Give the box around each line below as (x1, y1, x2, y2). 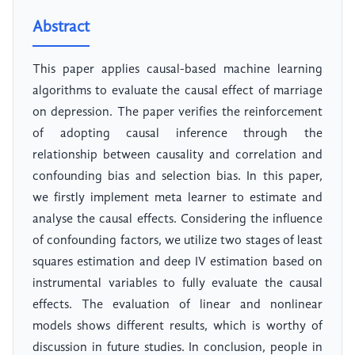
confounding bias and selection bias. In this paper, (32, 170, 323, 184)
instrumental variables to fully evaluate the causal (32, 277, 323, 291)
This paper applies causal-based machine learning (32, 63, 323, 77)
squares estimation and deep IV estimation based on (32, 256, 323, 269)
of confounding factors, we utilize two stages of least (32, 235, 323, 248)
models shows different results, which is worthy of (32, 320, 323, 334)
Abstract (32, 20, 90, 36)
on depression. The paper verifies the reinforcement (32, 106, 323, 120)
